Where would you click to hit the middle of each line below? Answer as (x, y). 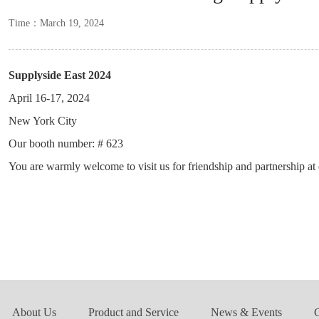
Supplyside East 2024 (60, 75)
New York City (43, 121)
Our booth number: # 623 (66, 143)
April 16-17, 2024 (49, 98)
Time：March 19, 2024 (56, 23)
